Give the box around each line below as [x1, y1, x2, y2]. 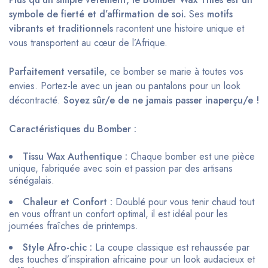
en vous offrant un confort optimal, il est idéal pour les [9, 207, 228, 221]
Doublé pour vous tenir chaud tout [112, 195, 254, 209]
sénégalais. [9, 173, 54, 188]
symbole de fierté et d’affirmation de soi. [9, 7, 186, 22]
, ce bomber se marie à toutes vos [104, 65, 243, 79]
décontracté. [9, 93, 63, 108]
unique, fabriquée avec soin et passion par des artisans [9, 162, 233, 176]
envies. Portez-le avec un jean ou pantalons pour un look [9, 79, 240, 93]
